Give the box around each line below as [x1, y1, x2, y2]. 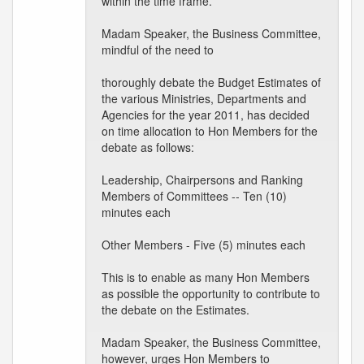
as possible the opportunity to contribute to [102, 285, 320, 301]
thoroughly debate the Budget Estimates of [102, 74, 321, 90]
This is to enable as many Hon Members [102, 269, 310, 285]
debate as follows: [102, 139, 194, 155]
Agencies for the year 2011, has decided [102, 106, 310, 123]
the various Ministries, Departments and [102, 90, 306, 106]
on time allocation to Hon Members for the [102, 123, 318, 139]
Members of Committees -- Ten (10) [102, 188, 287, 204]
